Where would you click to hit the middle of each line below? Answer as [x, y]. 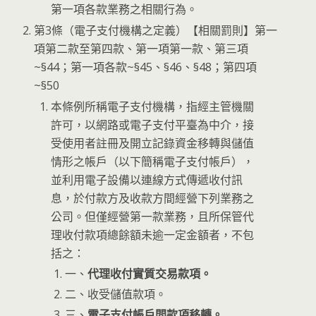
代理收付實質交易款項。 [150, 273]
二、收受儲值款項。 [116, 294]
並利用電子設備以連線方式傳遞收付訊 [147, 180]
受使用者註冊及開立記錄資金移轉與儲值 [153, 143]
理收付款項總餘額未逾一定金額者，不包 [153, 235]
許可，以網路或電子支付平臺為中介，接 [153, 124]
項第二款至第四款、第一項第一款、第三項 [141, 49]
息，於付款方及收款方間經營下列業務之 [153, 198]
